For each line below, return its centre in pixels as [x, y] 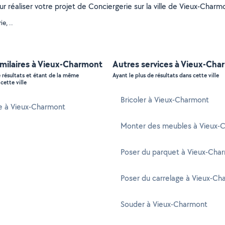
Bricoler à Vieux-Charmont [165, 100]
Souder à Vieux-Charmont [164, 204]
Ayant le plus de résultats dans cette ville [166, 75]
